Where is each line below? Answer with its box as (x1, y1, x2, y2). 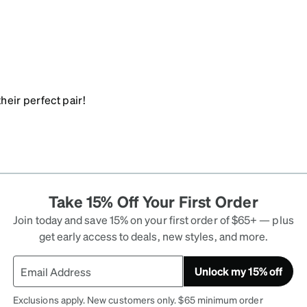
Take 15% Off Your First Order (49, 191, 258, 211)
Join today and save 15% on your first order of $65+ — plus (13, 212, 294, 227)
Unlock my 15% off (194, 264, 282, 278)
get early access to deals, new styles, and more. (38, 229, 269, 243)
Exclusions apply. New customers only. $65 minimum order (13, 293, 263, 306)
